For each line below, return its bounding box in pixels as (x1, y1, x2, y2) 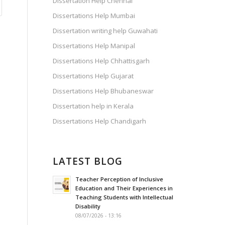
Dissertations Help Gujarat (53, 71, 134, 80)
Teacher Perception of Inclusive (75, 175, 164, 183)
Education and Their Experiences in (75, 184, 173, 192)
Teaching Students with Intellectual (75, 193, 174, 201)
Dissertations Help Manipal (53, 41, 136, 50)
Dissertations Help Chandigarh (53, 117, 147, 126)
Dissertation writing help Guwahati (53, 26, 158, 35)
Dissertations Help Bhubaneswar (53, 86, 154, 95)
